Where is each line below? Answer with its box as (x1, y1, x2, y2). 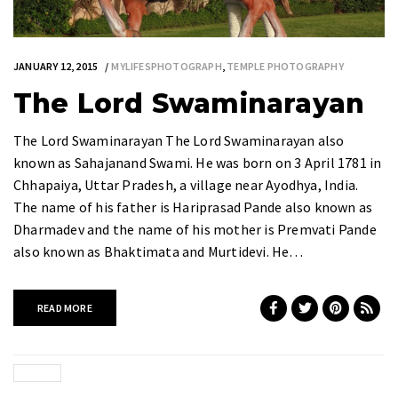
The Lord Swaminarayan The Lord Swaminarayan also (13, 131, 345, 150)
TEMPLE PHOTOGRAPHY (227, 60, 344, 74)
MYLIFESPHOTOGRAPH (111, 60, 222, 74)
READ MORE (37, 301, 92, 315)
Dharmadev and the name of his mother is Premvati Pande (13, 220, 377, 239)
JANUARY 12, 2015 (13, 60, 99, 74)
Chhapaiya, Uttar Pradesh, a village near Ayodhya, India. (13, 176, 359, 195)
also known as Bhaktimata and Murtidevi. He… (13, 243, 304, 261)
